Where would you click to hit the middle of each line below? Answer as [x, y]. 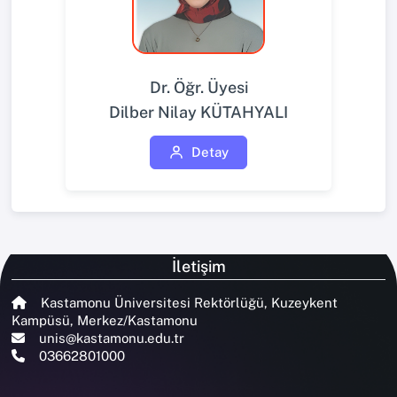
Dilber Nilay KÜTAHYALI [198, 113]
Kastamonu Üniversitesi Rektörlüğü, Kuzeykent [187, 302]
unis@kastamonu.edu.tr [110, 338]
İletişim [198, 266]
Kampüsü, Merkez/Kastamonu [105, 320]
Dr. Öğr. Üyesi [198, 88]
